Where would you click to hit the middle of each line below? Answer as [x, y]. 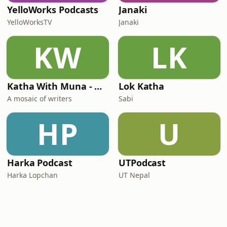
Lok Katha [142, 86]
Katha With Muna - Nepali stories [98, 86]
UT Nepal [134, 175]
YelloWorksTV [29, 22]
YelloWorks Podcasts [53, 10]
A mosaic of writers [40, 99]
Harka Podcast [40, 163]
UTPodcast [142, 163]
